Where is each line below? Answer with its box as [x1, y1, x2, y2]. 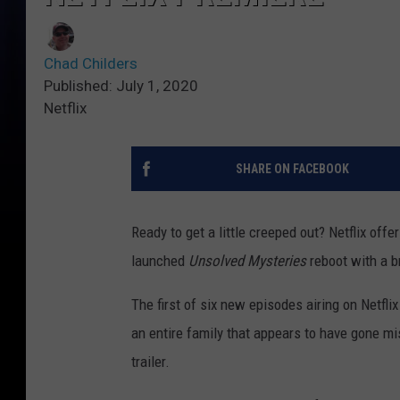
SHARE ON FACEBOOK [235, 162, 349, 177]
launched [131, 252, 188, 271]
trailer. [131, 353, 170, 371]
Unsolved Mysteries [188, 252, 306, 271]
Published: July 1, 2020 [44, 77, 198, 96]
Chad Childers [44, 54, 137, 73]
